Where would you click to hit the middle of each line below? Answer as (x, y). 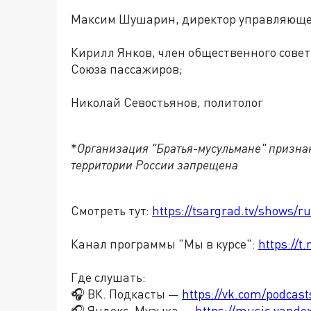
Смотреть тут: (111, 210)
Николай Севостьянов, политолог (167, 102)
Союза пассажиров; (127, 69)
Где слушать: (108, 277)
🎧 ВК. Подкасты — (126, 294)
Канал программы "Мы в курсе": (165, 244)
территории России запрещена (154, 165)
